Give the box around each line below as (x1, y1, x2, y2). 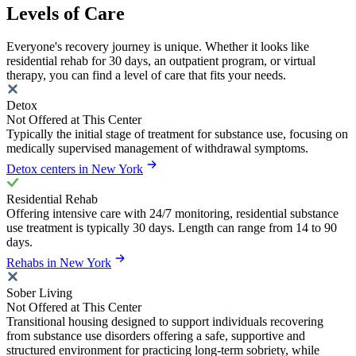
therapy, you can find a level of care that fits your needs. (6, 68, 286, 83)
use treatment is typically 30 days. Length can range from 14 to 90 (6, 221, 337, 235)
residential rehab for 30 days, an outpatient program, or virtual (6, 54, 315, 68)
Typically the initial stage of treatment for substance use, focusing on (6, 127, 348, 141)
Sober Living (6, 286, 72, 300)
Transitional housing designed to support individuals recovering (6, 315, 323, 329)
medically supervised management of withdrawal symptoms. (6, 141, 308, 156)
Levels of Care (6, 2, 125, 24)
